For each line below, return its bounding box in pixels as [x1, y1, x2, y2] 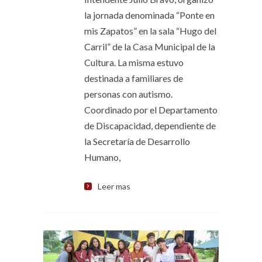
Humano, [84, 151, 120, 163]
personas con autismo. [84, 88, 173, 99]
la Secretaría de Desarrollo [84, 136, 190, 147]
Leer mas [98, 181, 130, 191]
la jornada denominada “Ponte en [84, 9, 215, 20]
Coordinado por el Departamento [84, 104, 218, 115]
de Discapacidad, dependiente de [84, 120, 216, 131]
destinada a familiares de [84, 73, 183, 84]
